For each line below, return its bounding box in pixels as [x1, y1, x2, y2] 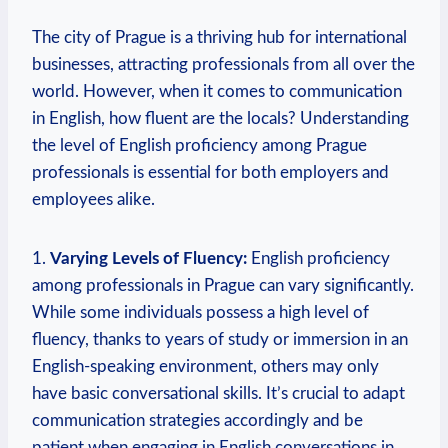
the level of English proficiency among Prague [32, 137, 367, 155]
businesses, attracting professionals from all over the [32, 56, 415, 74]
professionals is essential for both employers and [32, 164, 389, 182]
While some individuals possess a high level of [32, 304, 369, 322]
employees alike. [32, 191, 155, 209]
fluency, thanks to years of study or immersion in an [32, 331, 408, 349]
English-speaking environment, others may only [32, 358, 379, 376]
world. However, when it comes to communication [32, 83, 402, 101]
